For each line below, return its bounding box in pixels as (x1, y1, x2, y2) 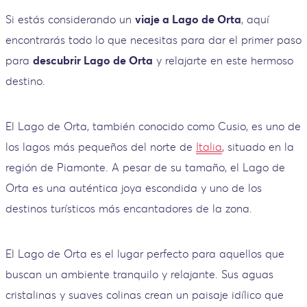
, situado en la (222, 139, 294, 153)
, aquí (241, 12, 269, 26)
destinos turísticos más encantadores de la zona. (5, 201, 252, 215)
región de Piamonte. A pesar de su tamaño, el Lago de (5, 160, 285, 174)
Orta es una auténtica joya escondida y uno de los (5, 180, 262, 195)
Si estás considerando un (5, 12, 135, 26)
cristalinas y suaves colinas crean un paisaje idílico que (5, 287, 284, 302)
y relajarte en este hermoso (153, 53, 293, 67)
